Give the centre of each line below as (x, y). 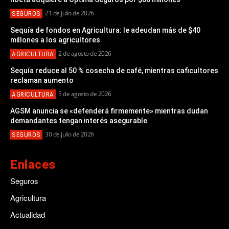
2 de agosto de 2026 (85, 54)
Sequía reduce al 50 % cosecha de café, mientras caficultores (114, 71)
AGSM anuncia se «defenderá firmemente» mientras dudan (109, 111)
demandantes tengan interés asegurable (79, 121)
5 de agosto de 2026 (85, 94)
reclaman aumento (42, 81)
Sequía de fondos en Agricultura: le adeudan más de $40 (105, 30)
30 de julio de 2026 (70, 134)
